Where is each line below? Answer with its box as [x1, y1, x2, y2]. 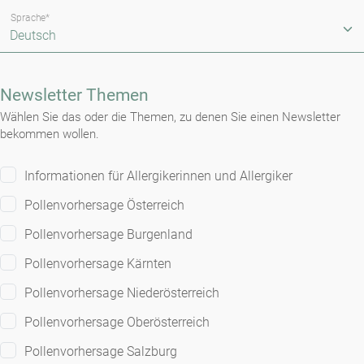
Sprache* [11, 11, 50, 24]
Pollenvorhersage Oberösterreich [24, 314, 210, 331]
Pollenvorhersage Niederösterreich [24, 285, 219, 301]
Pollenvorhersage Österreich [24, 197, 184, 214]
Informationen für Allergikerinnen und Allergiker [24, 168, 292, 184]
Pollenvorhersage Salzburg [24, 344, 177, 360]
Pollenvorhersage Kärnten [24, 256, 171, 272]
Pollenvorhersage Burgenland [24, 227, 193, 243]
